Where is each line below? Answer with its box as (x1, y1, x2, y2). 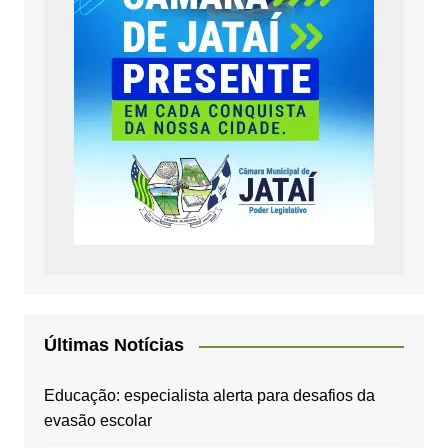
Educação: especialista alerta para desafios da (43, 387, 375, 405)
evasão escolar (43, 412, 152, 430)
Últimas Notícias (43, 335, 184, 356)
